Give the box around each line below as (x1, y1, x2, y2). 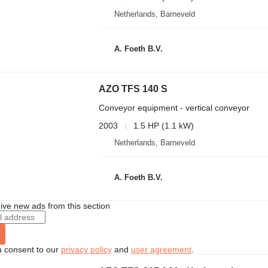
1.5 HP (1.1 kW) (133, 121, 194, 130)
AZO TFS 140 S (98, 84, 167, 94)
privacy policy (60, 245, 112, 254)
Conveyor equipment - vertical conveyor (98, 103, 249, 112)
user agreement (130, 245, 191, 254)
